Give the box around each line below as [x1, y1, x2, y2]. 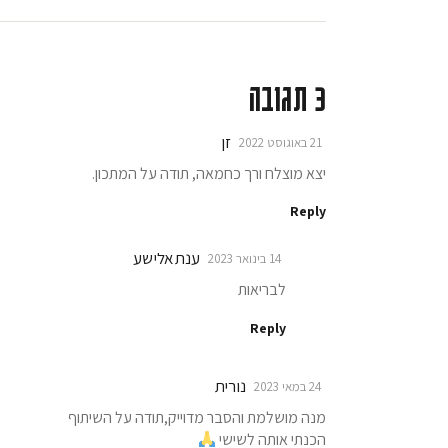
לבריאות [238, 279, 286, 301]
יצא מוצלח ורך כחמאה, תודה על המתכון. [92, 162, 326, 184]
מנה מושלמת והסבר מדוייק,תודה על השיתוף [68, 407, 326, 429]
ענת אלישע [133, 247, 200, 270]
